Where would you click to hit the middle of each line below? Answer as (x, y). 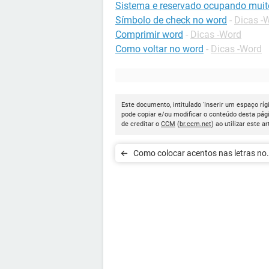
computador (156, 171)
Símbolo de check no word (171, 20)
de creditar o (141, 124)
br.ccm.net (195, 124)
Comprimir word (149, 35)
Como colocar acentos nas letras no (200, 153)
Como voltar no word (159, 49)
